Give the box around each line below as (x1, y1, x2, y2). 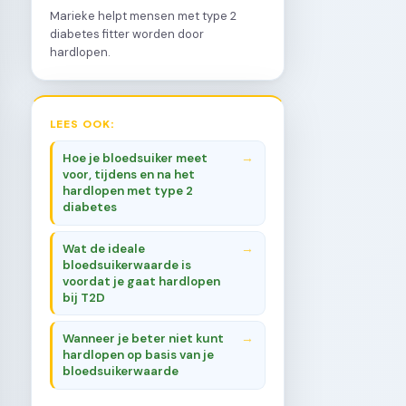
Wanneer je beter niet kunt (63, 330, 225, 346)
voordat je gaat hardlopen (63, 273, 221, 289)
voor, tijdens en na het (63, 167, 196, 183)
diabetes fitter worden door (50, 25, 204, 42)
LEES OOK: (50, 116, 116, 130)
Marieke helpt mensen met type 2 (50, 7, 237, 24)
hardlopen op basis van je (63, 346, 215, 362)
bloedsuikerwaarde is (63, 256, 192, 273)
